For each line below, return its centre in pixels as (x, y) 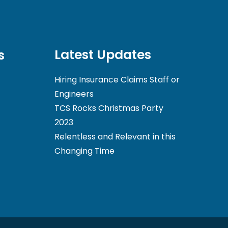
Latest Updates (103, 55)
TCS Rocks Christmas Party (109, 108)
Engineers (74, 94)
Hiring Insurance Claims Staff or (117, 80)
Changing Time (84, 151)
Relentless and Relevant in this (115, 137)
